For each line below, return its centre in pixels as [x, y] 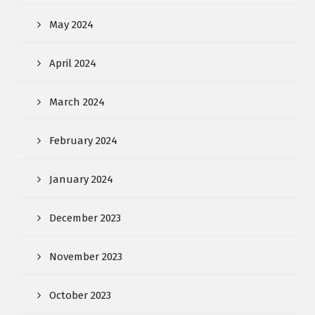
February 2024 [83, 140]
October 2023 [80, 295]
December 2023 [85, 218]
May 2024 [71, 24]
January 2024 [81, 179]
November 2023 [86, 256]
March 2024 [77, 102]
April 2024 [73, 63]
